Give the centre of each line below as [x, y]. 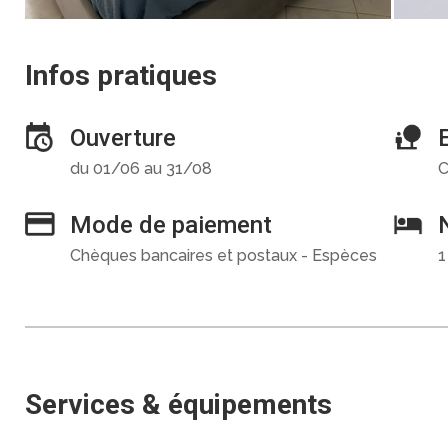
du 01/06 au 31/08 [140, 168]
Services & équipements [178, 404]
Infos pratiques [120, 75]
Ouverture [122, 138]
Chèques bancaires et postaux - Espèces [223, 255]
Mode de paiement [170, 225]
